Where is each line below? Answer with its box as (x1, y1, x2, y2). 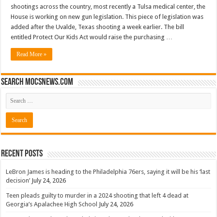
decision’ (6, 176, 31, 184)
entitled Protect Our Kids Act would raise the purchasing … (11, 33, 173, 41)
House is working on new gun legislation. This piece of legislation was (11, 13, 204, 20)
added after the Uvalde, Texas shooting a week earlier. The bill (11, 23, 185, 31)
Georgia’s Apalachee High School (6, 200, 98, 208)
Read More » (16, 50, 47, 58)
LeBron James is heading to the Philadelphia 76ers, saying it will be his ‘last (6, 168, 211, 175)
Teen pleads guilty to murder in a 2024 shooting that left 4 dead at (6, 191, 189, 199)
